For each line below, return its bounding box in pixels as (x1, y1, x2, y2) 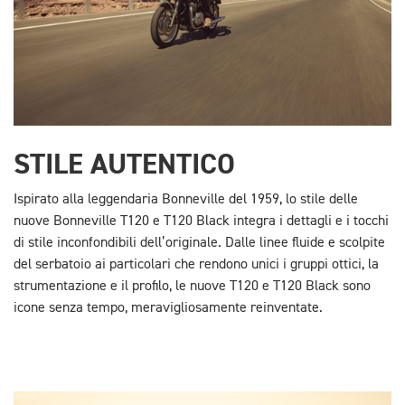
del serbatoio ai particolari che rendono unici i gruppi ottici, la (14, 258, 379, 273)
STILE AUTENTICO (14, 146, 235, 184)
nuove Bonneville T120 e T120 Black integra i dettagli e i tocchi (14, 214, 389, 230)
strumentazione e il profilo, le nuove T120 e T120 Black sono (14, 279, 371, 295)
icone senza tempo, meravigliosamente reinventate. (14, 301, 323, 316)
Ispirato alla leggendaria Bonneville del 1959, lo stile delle (14, 193, 358, 208)
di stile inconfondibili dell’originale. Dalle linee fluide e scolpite (14, 236, 385, 251)
